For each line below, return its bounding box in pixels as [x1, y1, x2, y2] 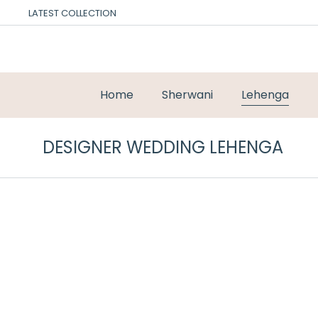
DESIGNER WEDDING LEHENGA [43, 136, 283, 159]
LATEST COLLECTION [28, 6, 116, 20]
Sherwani [162, 87, 213, 103]
